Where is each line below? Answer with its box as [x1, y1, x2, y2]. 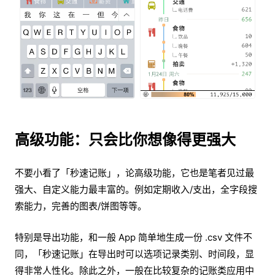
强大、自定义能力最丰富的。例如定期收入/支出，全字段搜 [15, 184, 257, 196]
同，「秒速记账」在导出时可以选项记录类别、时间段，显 [15, 248, 254, 260]
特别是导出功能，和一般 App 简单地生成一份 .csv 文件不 [15, 231, 252, 244]
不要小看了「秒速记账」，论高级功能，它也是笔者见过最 [15, 167, 254, 179]
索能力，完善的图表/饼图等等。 [15, 200, 147, 212]
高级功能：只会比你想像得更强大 [15, 131, 236, 149]
